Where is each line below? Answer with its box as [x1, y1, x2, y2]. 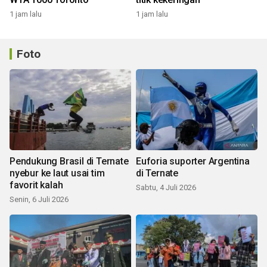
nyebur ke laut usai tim [10, 167, 105, 179]
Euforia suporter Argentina [136, 156, 250, 167]
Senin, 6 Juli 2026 [10, 195, 69, 204]
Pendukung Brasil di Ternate [10, 156, 129, 167]
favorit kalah [10, 179, 63, 191]
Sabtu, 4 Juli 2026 [136, 183, 196, 192]
